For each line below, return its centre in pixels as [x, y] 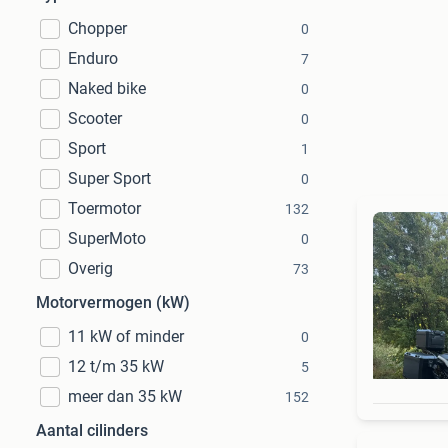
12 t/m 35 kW [116, 366]
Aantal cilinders [92, 430]
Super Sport [109, 178]
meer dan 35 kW [125, 396]
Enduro [93, 58]
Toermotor [104, 208]
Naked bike [107, 88]
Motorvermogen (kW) [113, 302]
